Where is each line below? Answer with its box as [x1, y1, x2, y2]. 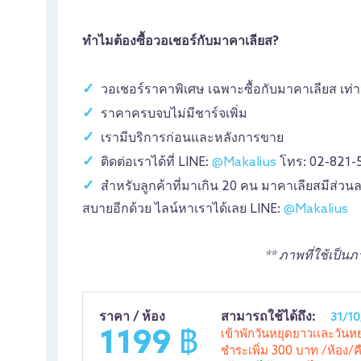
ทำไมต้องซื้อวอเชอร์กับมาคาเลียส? [82, 34, 279, 49]
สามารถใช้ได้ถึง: [221, 309, 318, 325]
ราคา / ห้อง [99, 309, 165, 325]
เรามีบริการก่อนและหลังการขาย [101, 131, 284, 146]
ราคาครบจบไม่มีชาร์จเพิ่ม [101, 106, 247, 122]
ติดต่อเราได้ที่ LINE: [101, 155, 212, 170]
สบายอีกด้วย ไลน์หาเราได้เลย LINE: [82, 201, 284, 217]
